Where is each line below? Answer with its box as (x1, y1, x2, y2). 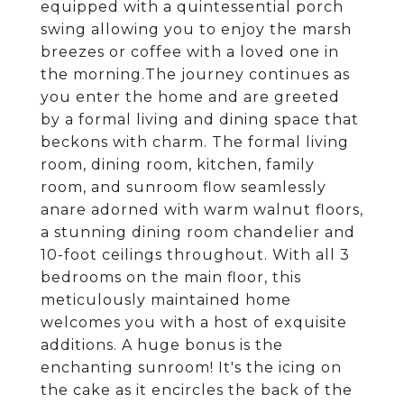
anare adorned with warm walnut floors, (41, 201, 363, 218)
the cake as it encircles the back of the (41, 381, 353, 399)
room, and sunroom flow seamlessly (41, 179, 326, 196)
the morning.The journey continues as (41, 66, 350, 83)
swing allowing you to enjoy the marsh (41, 21, 352, 38)
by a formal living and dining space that (41, 111, 359, 128)
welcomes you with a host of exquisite (41, 314, 347, 331)
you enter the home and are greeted (41, 88, 340, 106)
